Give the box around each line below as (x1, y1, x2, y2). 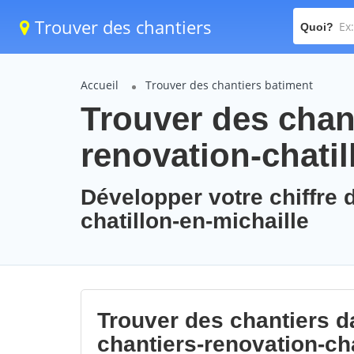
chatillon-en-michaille (81, 209, 309, 233)
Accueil (81, 77, 119, 92)
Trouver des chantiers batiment (145, 77, 313, 92)
